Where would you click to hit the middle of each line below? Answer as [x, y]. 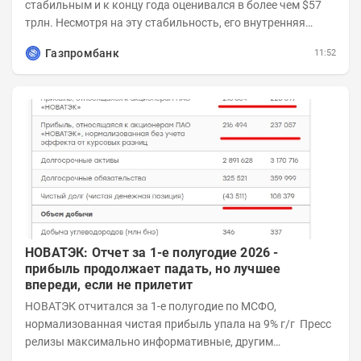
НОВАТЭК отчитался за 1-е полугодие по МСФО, [151, 307]
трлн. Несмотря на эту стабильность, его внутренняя [165, 23]
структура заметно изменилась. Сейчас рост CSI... [158, 41]
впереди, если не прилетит [109, 285]
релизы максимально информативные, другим [149, 342]
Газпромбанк [82, 54]
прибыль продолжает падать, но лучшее [153, 269]
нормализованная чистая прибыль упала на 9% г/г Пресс [162, 324]
